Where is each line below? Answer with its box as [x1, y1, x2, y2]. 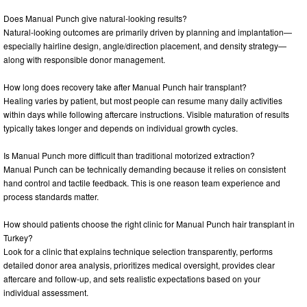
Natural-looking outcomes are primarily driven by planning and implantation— [3, 25, 292, 38]
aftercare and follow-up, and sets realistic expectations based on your [3, 272, 260, 284]
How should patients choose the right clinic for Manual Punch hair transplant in [3, 217, 295, 230]
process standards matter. [3, 190, 99, 202]
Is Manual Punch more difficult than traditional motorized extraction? [3, 149, 255, 161]
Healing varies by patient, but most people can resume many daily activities [3, 94, 282, 106]
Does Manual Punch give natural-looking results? [3, 12, 187, 24]
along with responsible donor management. [3, 53, 165, 65]
